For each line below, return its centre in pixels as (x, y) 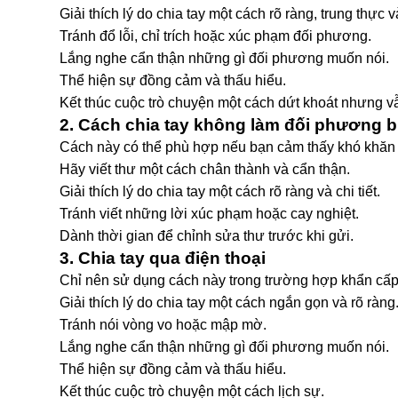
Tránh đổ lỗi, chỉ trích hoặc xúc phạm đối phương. (215, 36)
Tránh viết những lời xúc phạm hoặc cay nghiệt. (209, 214)
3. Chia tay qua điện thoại (163, 258)
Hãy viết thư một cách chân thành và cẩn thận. (205, 169)
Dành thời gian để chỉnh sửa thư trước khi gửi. (207, 236)
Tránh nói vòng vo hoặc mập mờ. (163, 325)
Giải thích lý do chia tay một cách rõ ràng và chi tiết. (220, 191)
